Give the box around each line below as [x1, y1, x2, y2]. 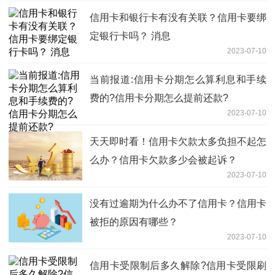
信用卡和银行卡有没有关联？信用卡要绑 [90, 12, 266, 23]
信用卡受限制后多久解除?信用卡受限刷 [90, 260, 266, 271]
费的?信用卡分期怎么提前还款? [90, 92, 228, 103]
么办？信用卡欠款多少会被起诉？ [90, 154, 237, 165]
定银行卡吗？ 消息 [90, 30, 171, 41]
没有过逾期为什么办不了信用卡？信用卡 [90, 198, 266, 209]
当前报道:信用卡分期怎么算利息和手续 [90, 74, 266, 85]
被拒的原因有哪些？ [90, 216, 178, 227]
